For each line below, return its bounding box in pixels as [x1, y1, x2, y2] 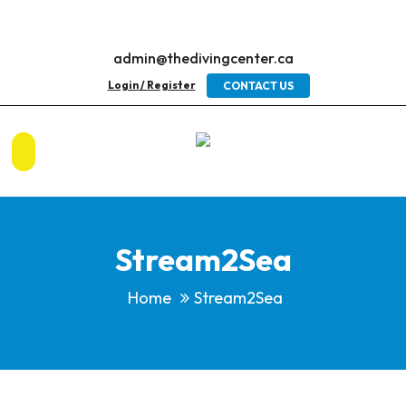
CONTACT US [222, 79, 294, 92]
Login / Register [107, 77, 196, 92]
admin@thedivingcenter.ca [112, 49, 294, 67]
